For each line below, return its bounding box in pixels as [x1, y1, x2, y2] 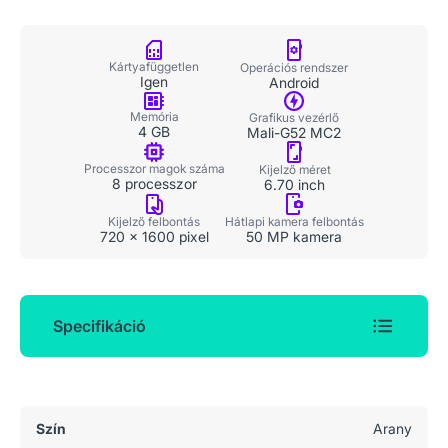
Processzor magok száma [83, 161, 225, 176]
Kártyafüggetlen [109, 59, 199, 74]
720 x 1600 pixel [99, 227, 209, 245]
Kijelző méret [258, 162, 331, 177]
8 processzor [111, 175, 197, 192]
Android [269, 74, 319, 91]
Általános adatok [19, 384, 203, 413]
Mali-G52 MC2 [247, 124, 341, 141]
